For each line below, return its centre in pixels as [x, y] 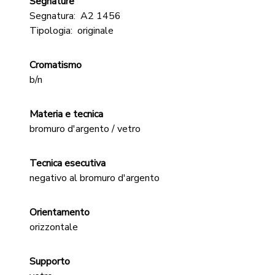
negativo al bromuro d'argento [95, 178]
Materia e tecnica [66, 114]
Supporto [50, 261]
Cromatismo [56, 65]
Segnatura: [52, 16]
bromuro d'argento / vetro [85, 129]
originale [95, 31]
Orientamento [60, 212]
